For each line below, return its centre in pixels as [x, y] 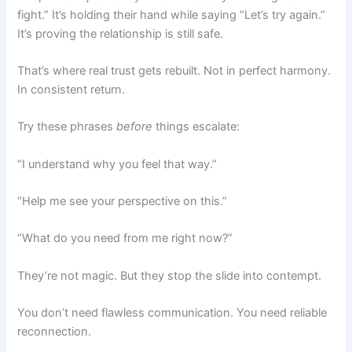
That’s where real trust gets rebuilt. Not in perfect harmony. [174, 70]
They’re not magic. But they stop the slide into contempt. [170, 275]
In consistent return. [71, 89]
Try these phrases [67, 127]
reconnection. [55, 332]
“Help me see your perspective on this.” [123, 202]
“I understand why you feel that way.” [117, 164]
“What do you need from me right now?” [125, 238]
